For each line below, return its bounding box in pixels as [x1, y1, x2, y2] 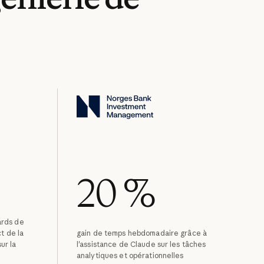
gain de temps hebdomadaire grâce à [76, 229, 207, 238]
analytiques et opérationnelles [76, 251, 184, 260]
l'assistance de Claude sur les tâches [76, 240, 206, 249]
